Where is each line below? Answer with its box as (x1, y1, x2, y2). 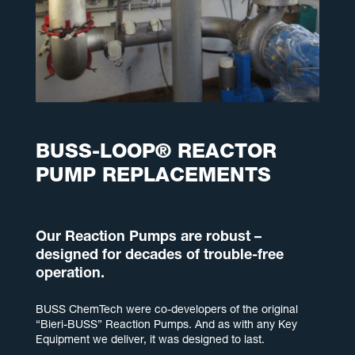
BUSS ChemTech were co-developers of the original (35, 305, 298, 317)
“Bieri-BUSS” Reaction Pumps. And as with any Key (35, 320, 297, 332)
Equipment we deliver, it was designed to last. (35, 335, 265, 347)
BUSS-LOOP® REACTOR (35, 143, 277, 164)
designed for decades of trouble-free (35, 249, 284, 264)
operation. (35, 267, 105, 282)
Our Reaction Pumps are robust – (35, 231, 261, 246)
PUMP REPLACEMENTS (35, 167, 271, 188)
